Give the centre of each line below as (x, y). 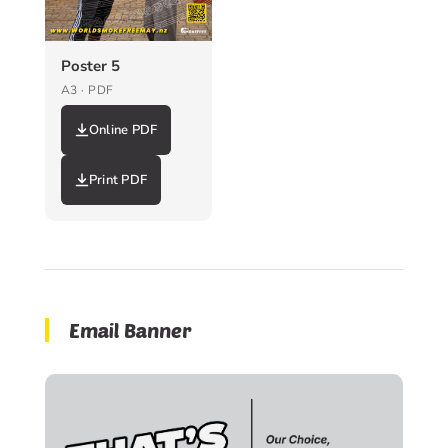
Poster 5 (90, 65)
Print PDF (118, 179)
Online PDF (123, 129)
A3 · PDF (87, 89)
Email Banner (130, 329)
